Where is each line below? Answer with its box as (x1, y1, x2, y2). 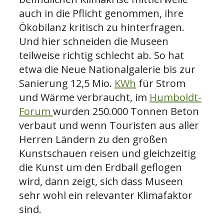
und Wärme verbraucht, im (19, 90, 149, 104)
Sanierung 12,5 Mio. (19, 76, 114, 90)
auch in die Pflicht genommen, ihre (19, 6, 183, 20)
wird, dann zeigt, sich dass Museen (19, 174, 183, 188)
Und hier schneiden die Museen (19, 34, 168, 48)
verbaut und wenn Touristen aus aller (19, 118, 199, 132)
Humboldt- (149, 90, 201, 104)
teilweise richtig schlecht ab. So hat (19, 48, 184, 62)
